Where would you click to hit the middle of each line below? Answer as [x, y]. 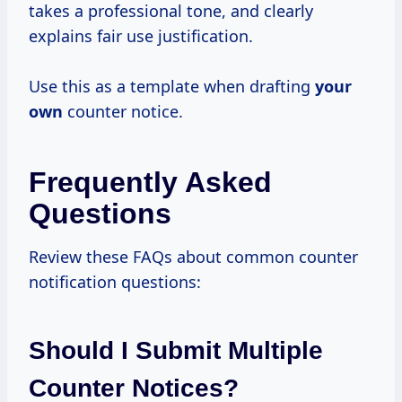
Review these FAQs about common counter [193, 256]
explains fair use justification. [141, 35]
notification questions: [115, 281]
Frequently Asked [150, 182]
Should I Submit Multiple [176, 350]
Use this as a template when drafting [172, 86]
